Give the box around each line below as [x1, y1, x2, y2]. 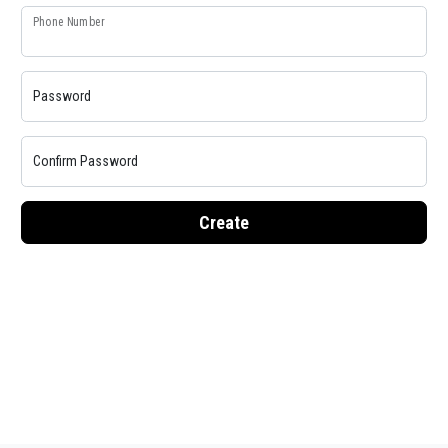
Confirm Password [32, 153, 138, 169]
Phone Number [32, 14, 104, 29]
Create [199, 212, 249, 233]
